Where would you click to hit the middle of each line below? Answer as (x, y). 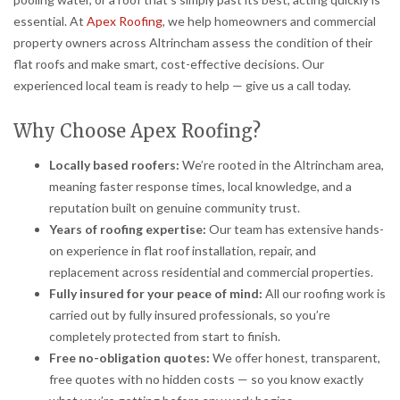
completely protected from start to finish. (165, 336)
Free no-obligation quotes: (129, 357)
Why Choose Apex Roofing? (137, 130)
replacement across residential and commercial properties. (211, 271)
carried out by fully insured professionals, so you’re (190, 314)
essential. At (50, 21)
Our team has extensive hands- (295, 229)
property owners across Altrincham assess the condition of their (193, 43)
